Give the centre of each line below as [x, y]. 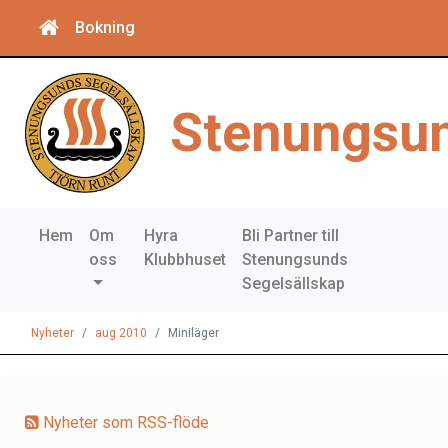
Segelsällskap [294, 283]
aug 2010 [121, 333]
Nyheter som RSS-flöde [124, 422]
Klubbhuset [185, 259]
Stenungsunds [295, 259]
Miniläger [193, 333]
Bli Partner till [291, 235]
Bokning [105, 27]
